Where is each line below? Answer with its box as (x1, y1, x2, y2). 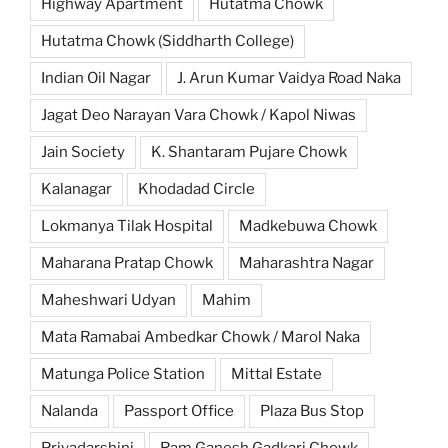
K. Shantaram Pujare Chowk (151, 142, 347, 161)
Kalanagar (41, 179, 112, 198)
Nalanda (41, 401, 98, 420)
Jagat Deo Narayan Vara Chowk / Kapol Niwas (41, 105, 356, 124)
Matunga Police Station (41, 364, 205, 383)
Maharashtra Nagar (239, 253, 374, 272)
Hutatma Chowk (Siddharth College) (41, 31, 294, 50)
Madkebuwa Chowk (239, 216, 377, 235)
